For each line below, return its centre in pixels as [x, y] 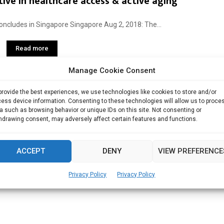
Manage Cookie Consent [112, 70]
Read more [32, 48]
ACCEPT [31, 151]
